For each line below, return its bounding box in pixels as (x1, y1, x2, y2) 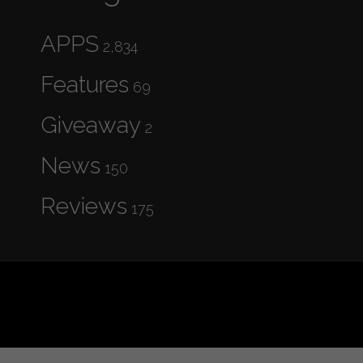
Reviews (41, 192, 127, 220)
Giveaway (41, 111, 141, 139)
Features (41, 70, 129, 98)
